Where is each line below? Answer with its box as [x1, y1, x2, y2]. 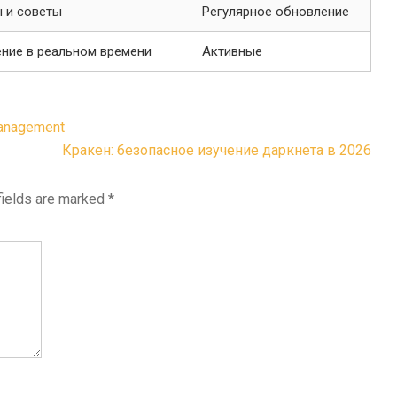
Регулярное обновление [202, 4, 349, 19]
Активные [202, 43, 262, 59]
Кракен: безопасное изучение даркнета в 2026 [62, 142, 371, 159]
